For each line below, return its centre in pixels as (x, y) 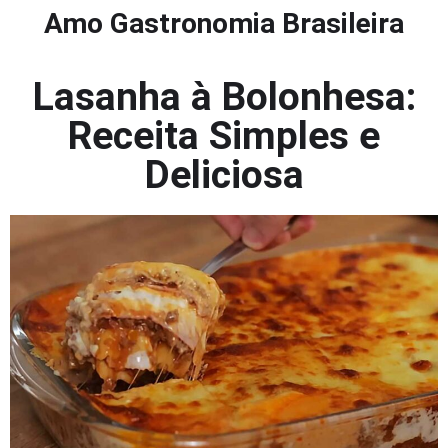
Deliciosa (224, 175)
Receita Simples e (224, 136)
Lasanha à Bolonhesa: (224, 97)
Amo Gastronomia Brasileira (224, 23)
